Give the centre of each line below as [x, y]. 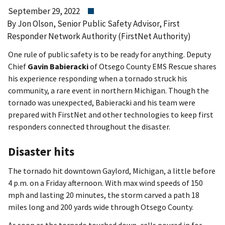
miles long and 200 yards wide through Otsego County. [101, 207]
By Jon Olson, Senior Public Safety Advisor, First [93, 23]
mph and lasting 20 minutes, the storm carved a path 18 [104, 195]
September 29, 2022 [44, 11]
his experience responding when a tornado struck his [98, 78]
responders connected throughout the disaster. [89, 126]
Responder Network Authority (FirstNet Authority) [99, 36]
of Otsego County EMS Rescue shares [152, 66]
